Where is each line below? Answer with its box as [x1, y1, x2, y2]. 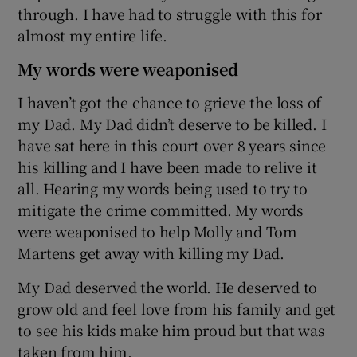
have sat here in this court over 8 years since [18, 134, 327, 155]
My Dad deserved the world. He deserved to [18, 276, 318, 297]
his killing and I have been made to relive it [18, 155, 317, 177]
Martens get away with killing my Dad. [18, 241, 285, 263]
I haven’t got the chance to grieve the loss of [18, 91, 322, 112]
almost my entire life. [18, 24, 168, 45]
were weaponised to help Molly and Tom [18, 220, 298, 241]
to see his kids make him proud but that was [18, 319, 325, 340]
